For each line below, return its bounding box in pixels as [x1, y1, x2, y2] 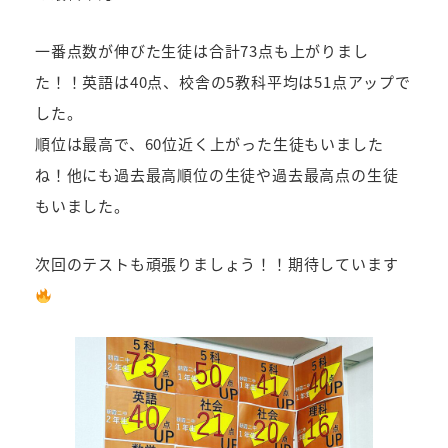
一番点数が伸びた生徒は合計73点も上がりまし [35, 40, 369, 62]
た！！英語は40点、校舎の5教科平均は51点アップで [35, 71, 411, 93]
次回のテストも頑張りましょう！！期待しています [35, 253, 399, 275]
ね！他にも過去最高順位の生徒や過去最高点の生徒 [35, 164, 399, 186]
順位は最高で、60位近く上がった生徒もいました [35, 133, 384, 155]
